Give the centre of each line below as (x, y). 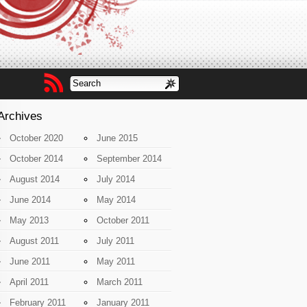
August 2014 (35, 179)
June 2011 (30, 261)
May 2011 (116, 261)
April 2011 (29, 282)
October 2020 (36, 138)
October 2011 (123, 220)
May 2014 (116, 200)
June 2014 (30, 200)
